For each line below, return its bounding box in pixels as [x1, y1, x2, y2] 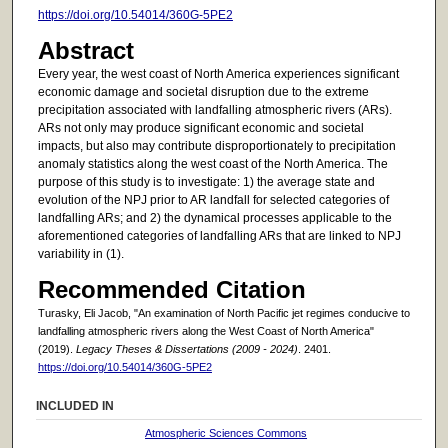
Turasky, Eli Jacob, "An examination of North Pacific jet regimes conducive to [37, 306, 410, 319]
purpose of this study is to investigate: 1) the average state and [37, 175, 375, 190]
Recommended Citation [37, 275, 306, 303]
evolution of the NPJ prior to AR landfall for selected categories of [37, 193, 389, 208]
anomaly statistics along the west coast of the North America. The [37, 157, 388, 172]
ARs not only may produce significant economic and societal [37, 121, 364, 136]
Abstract [37, 37, 134, 65]
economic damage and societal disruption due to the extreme [37, 85, 369, 100]
